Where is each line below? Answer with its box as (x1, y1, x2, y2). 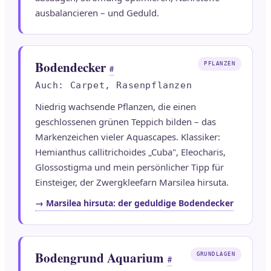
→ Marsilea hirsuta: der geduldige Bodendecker (35, 197, 233, 209)
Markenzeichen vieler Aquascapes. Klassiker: (35, 131, 220, 143)
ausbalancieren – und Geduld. (35, 7, 159, 19)
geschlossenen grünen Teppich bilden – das (35, 116, 216, 128)
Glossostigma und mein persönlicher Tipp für (35, 161, 224, 174)
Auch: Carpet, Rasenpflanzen (35, 80, 192, 91)
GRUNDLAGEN (196, 251, 235, 258)
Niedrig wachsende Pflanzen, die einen (35, 100, 196, 113)
